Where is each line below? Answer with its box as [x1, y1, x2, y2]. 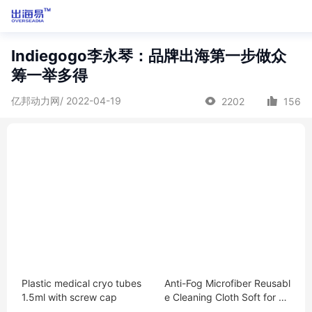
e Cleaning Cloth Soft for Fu [164, 291, 290, 303]
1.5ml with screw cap [22, 291, 117, 303]
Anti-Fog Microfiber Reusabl [164, 277, 290, 289]
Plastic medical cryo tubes [22, 277, 141, 289]
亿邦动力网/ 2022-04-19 [11, 95, 121, 107]
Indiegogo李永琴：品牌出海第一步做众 [11, 47, 286, 65]
